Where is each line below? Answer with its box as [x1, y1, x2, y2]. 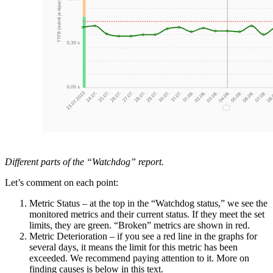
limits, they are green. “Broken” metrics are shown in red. [29, 219, 250, 230]
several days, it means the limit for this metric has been [29, 241, 238, 252]
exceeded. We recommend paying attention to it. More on [29, 252, 249, 263]
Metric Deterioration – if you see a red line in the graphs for [29, 230, 257, 241]
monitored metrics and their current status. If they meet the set [29, 208, 264, 219]
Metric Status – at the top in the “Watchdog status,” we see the [29, 197, 268, 208]
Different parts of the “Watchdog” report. [5, 156, 164, 167]
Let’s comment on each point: [5, 177, 118, 188]
